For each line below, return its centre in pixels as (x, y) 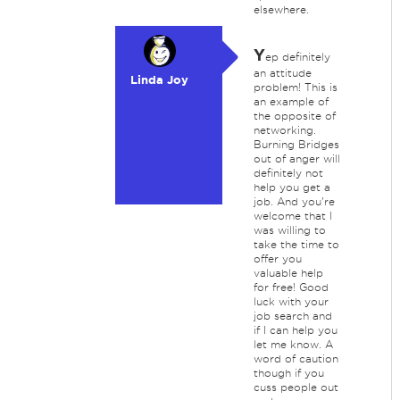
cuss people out (296, 387)
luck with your (291, 301)
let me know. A (293, 344)
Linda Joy (160, 80)
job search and (292, 316)
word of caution (296, 358)
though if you (288, 373)
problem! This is (295, 87)
